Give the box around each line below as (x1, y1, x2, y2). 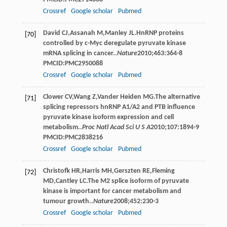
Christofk (43, 167, 70, 175)
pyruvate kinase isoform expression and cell (43, 113, 174, 121)
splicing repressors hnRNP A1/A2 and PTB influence (43, 103, 195, 111)
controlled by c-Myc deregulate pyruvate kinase (43, 39, 186, 47)
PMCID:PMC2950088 (43, 59, 103, 67)
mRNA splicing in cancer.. (43, 49, 117, 57)
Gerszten (113, 167, 141, 175)
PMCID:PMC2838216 (43, 133, 103, 141)
